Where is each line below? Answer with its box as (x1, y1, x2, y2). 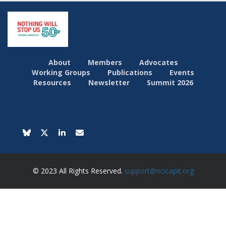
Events (169, 68, 194, 78)
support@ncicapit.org (124, 166, 194, 176)
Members (87, 58, 122, 68)
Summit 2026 (146, 78, 193, 88)
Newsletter (88, 78, 130, 88)
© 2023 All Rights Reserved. (32, 166, 125, 176)
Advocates (139, 58, 178, 68)
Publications (107, 68, 152, 78)
